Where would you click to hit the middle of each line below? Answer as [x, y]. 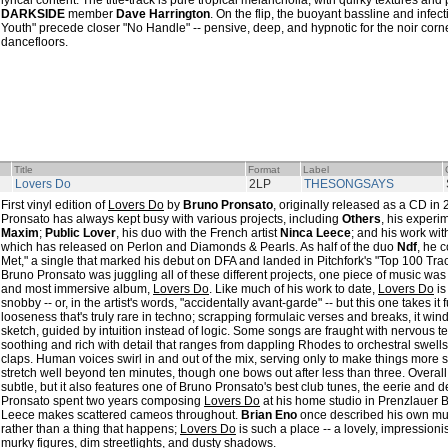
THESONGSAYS [349, 184]
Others [361, 219]
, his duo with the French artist [198, 233]
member [90, 14]
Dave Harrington [163, 14]
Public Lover [80, 233]
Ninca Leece [315, 233]
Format [264, 169]
